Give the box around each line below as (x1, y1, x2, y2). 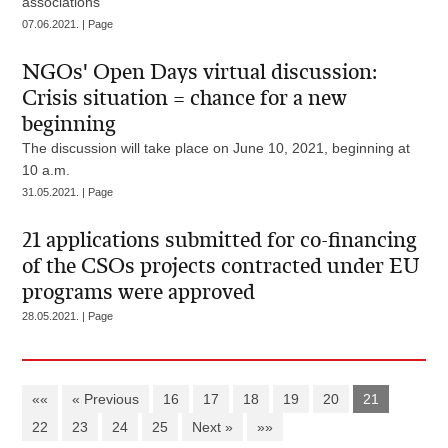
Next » (192, 419, 234, 435)
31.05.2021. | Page (22, 186, 114, 198)
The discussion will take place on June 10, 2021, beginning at (22, 140, 411, 156)
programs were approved (22, 279, 256, 305)
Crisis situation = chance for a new (22, 85, 348, 111)
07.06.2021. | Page (22, 18, 114, 30)
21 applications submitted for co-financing (22, 227, 418, 253)
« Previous (72, 391, 140, 407)
